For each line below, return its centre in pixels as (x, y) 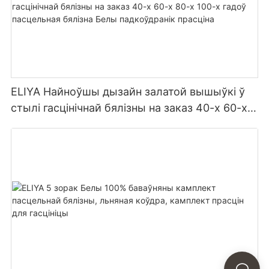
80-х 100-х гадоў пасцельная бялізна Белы (124, 124)
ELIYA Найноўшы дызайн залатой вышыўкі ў (128, 92)
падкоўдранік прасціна (71, 141)
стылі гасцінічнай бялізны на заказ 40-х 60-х (129, 108)
